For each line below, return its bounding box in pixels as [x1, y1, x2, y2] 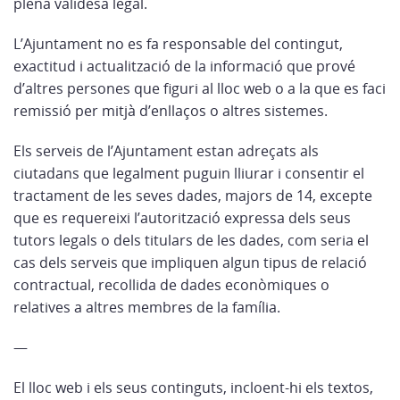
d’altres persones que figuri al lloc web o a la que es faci [13, 79, 386, 98]
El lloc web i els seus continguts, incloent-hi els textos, [13, 378, 373, 397]
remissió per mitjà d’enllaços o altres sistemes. [13, 101, 328, 121]
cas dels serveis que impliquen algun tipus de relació [13, 253, 367, 272]
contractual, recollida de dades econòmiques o [13, 275, 329, 295]
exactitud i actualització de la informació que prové [13, 56, 355, 76]
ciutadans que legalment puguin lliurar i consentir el [13, 163, 364, 183]
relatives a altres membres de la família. [13, 297, 280, 317]
